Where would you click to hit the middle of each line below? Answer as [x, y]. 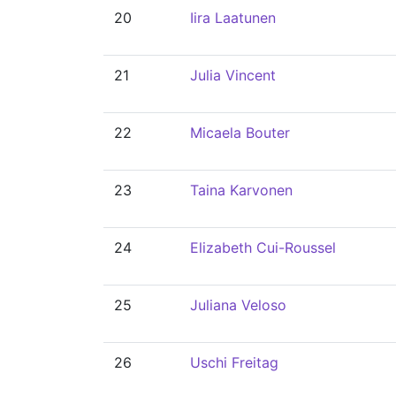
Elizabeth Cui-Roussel [263, 247]
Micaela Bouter [240, 133]
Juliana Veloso [238, 305]
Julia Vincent [233, 75]
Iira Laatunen [233, 18]
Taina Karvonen [241, 190]
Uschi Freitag [234, 362]
